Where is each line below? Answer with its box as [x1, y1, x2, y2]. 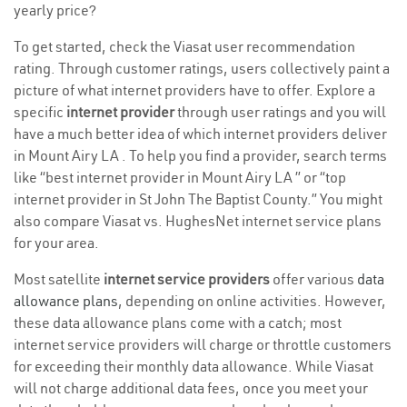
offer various [270, 270, 357, 289]
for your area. [14, 233, 99, 253]
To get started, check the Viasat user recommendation [14, 37, 355, 56]
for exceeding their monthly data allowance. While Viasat [14, 357, 373, 376]
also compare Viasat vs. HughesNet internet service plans [14, 212, 382, 231]
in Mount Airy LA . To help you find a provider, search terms [14, 146, 387, 165]
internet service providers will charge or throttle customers [14, 335, 392, 354]
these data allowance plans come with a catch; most [14, 313, 342, 333]
